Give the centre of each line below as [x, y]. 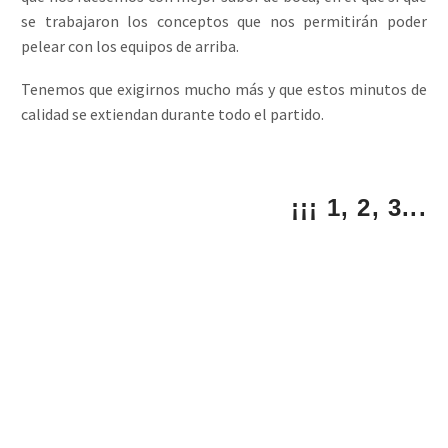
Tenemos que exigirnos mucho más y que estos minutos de [224, 88]
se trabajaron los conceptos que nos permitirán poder [224, 21]
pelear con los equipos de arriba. [130, 46]
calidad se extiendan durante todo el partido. [172, 113]
